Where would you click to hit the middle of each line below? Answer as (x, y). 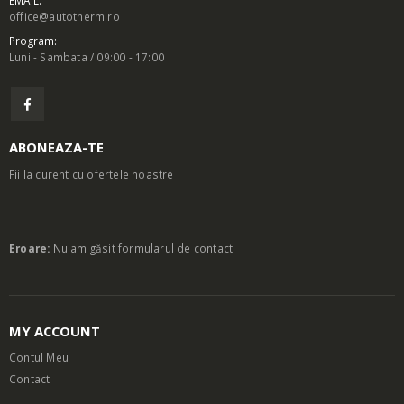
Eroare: (30, 248)
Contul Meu (39, 358)
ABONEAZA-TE (56, 147)
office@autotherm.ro (64, 17)
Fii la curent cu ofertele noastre (92, 174)
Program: (33, 41)
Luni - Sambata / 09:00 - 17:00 (87, 57)
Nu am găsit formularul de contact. (143, 248)
